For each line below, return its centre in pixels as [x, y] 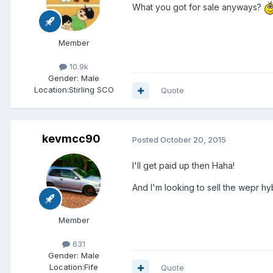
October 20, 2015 [193, 139]
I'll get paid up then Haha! [183, 166]
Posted [146, 139]
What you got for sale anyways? [198, 7]
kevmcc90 [71, 139]
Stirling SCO [91, 90]
